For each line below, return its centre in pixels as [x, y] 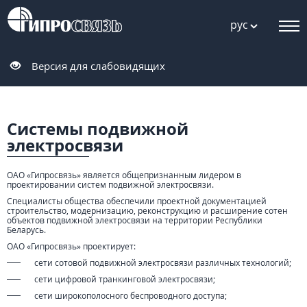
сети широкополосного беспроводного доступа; [131, 296]
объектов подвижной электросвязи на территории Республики [135, 220]
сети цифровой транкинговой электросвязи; [125, 279]
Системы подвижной [98, 128]
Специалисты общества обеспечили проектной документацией [137, 201]
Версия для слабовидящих [98, 66]
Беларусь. [26, 230]
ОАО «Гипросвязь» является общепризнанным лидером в [124, 175]
